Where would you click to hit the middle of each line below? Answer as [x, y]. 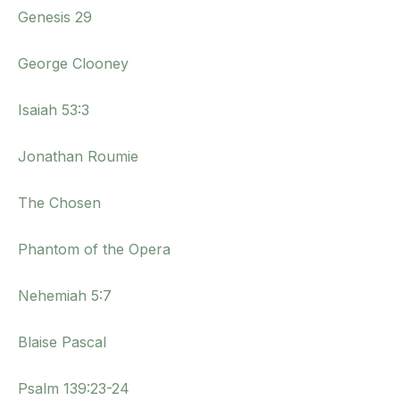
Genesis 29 [55, 17]
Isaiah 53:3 [54, 110]
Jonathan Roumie [78, 157]
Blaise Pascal [62, 342]
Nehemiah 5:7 [65, 296]
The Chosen [59, 203]
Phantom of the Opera [94, 250]
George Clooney [73, 64]
